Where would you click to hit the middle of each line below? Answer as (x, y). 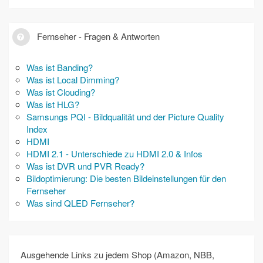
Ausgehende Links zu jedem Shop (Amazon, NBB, (117, 254)
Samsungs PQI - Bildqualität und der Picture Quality (125, 117)
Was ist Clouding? (61, 92)
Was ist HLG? (53, 104)
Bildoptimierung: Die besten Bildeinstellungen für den (126, 178)
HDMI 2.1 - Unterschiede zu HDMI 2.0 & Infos (114, 154)
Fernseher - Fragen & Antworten (97, 36)
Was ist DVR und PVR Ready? (85, 166)
